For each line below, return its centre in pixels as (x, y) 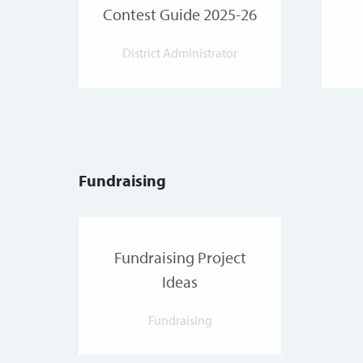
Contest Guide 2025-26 (180, 15)
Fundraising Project (180, 258)
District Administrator (180, 53)
